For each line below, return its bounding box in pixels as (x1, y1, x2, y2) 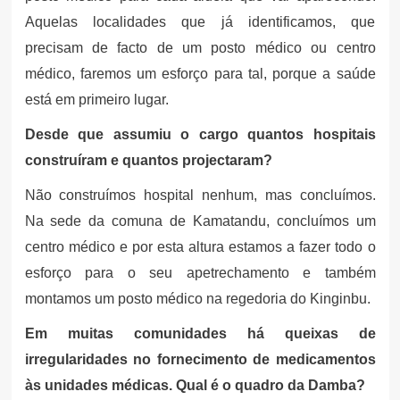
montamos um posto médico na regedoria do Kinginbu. (24, 290, 371, 306)
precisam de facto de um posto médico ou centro (24, 39, 376, 55)
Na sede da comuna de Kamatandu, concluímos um (24, 212, 376, 229)
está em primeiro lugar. (24, 91, 169, 107)
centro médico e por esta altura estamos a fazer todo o (24, 238, 376, 254)
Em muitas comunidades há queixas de (24, 325, 376, 341)
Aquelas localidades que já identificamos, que (24, 13, 376, 29)
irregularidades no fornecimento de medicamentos (24, 351, 376, 367)
